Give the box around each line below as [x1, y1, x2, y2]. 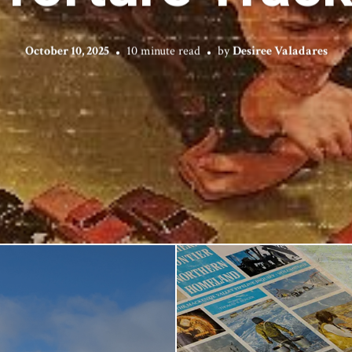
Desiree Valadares [232, 42, 328, 60]
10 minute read [126, 42, 200, 60]
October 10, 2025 [24, 42, 109, 60]
